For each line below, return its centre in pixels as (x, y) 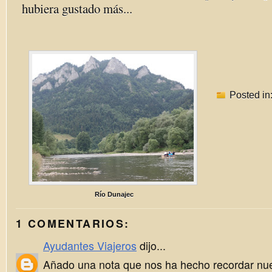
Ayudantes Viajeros (90, 246)
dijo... (151, 246)
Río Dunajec (114, 194)
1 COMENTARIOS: (73, 223)
